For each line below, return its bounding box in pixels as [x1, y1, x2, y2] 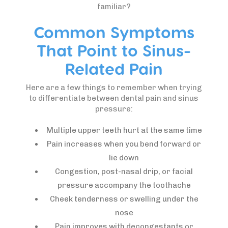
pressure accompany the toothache [57, 181, 191, 190]
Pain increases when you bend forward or [47, 139, 202, 149]
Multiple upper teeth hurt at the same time [46, 126, 202, 135]
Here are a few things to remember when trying [25, 83, 202, 92]
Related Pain [65, 59, 163, 78]
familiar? [97, 2, 131, 11]
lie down [109, 153, 139, 162]
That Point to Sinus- [37, 40, 191, 60]
